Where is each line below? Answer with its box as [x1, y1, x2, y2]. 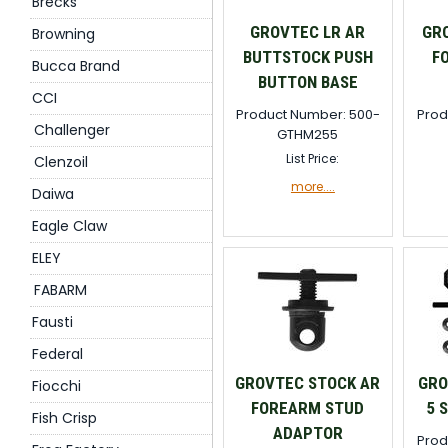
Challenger [34, 120, 110, 140]
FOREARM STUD [251, 398, 365, 418]
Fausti [32, 312, 73, 332]
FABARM [34, 280, 87, 300]
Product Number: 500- [235, 105, 380, 124]
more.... [290, 178, 335, 195]
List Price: [286, 150, 340, 167]
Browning [32, 24, 95, 44]
